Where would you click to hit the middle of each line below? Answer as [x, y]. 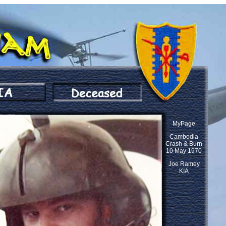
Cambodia [184, 137]
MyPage [184, 124]
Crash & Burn [184, 144]
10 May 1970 [184, 151]
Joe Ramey [184, 164]
